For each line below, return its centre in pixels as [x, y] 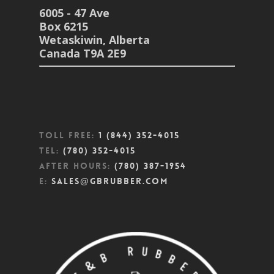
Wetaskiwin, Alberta [94, 40]
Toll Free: [69, 135]
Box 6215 [64, 27]
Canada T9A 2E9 [83, 54]
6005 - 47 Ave [74, 13]
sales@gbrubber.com [110, 181]
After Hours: [77, 165]
